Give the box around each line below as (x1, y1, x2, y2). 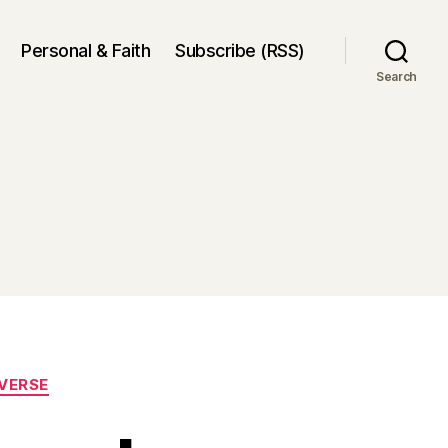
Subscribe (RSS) (175, 39, 305, 61)
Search (375, 69, 418, 84)
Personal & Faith (21, 39, 151, 61)
